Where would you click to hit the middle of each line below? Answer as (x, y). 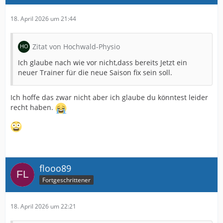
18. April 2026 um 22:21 (43, 206)
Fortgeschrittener (66, 180)
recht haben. (33, 108)
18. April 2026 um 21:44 (43, 19)
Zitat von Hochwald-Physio (76, 47)
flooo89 (55, 168)
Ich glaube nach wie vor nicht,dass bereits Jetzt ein (103, 62)
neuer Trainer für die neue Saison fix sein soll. (95, 72)
